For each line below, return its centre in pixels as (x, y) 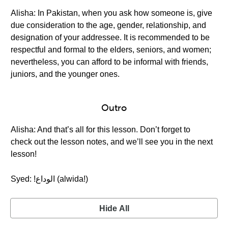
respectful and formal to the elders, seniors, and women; (111, 50)
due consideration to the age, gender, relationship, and (108, 25)
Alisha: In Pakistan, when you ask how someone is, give (111, 13)
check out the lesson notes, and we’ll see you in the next (112, 142)
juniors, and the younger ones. (65, 74)
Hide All (114, 208)
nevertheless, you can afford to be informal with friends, (109, 62)
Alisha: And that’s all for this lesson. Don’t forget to (101, 130)
